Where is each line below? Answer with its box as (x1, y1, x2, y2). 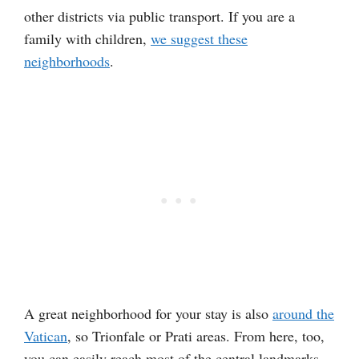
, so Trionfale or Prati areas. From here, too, (67, 326, 325, 346)
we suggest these (151, 29, 248, 49)
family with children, (24, 29, 151, 49)
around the (272, 304, 334, 324)
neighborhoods (24, 51, 110, 71)
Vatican (24, 326, 67, 346)
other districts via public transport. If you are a (24, 6, 295, 26)
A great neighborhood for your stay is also (24, 304, 272, 324)
